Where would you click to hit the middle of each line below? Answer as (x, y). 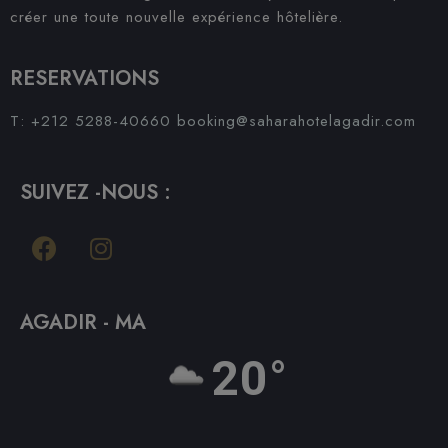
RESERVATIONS (84, 78)
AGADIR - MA (83, 322)
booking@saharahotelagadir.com (296, 121)
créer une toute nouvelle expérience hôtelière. (176, 17)
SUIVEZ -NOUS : (95, 192)
